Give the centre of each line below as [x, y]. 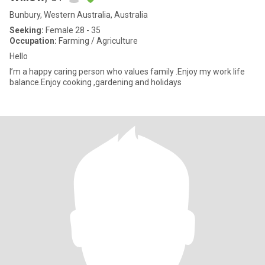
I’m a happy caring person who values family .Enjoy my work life [127, 72]
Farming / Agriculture [97, 41]
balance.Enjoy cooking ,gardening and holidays [96, 82]
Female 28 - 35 [72, 30]
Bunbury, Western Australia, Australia [79, 15]
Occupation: [33, 41]
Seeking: [27, 30]
